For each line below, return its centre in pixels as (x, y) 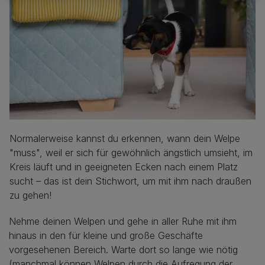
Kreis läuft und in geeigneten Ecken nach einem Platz (124, 167)
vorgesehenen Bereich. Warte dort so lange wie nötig (123, 249)
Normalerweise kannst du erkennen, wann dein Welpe (125, 138)
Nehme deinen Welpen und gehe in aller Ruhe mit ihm (123, 221)
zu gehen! (30, 195)
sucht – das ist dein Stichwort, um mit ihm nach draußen (130, 181)
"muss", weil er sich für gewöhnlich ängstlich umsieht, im (131, 152)
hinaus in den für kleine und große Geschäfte (106, 235)
